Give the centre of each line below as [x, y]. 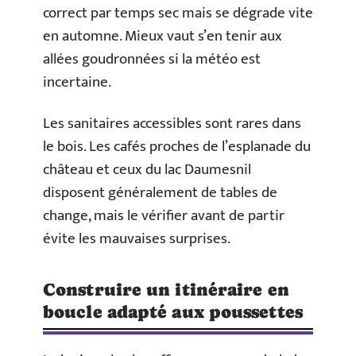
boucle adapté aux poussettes [173, 311]
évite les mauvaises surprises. [137, 238]
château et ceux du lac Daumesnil [147, 169]
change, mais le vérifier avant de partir [164, 215]
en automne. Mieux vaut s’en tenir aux [163, 37]
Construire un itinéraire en [166, 289]
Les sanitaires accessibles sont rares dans [172, 123]
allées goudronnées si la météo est [152, 60]
